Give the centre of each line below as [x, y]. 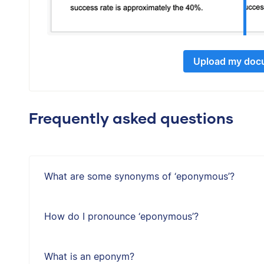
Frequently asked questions [131, 118]
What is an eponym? [89, 257]
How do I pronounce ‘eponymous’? [121, 217]
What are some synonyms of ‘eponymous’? [139, 176]
